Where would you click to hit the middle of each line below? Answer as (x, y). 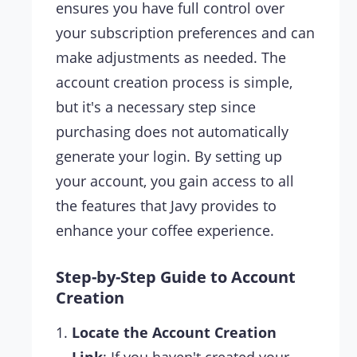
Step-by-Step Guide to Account (176, 277)
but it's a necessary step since (156, 107)
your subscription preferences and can (185, 33)
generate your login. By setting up (169, 157)
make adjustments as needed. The (171, 58)
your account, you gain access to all (175, 181)
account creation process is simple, (174, 82)
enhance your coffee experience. (165, 231)
